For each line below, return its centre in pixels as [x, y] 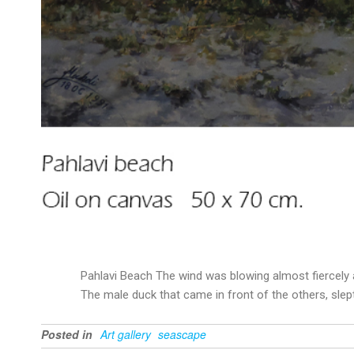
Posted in [67, 335]
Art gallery [126, 335]
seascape [182, 335]
